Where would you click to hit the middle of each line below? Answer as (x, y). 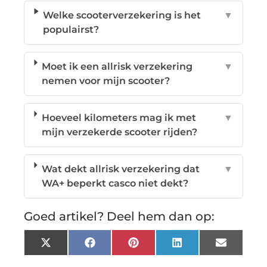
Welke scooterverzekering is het (122, 15)
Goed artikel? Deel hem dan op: (119, 216)
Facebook (118, 247)
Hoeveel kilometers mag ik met (119, 117)
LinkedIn (203, 247)
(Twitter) (72, 256)
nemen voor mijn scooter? (106, 80)
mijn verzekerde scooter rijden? (119, 132)
